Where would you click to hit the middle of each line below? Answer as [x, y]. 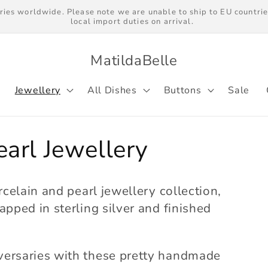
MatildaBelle [134, 61]
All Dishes [112, 90]
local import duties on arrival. [132, 21]
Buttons [182, 90]
